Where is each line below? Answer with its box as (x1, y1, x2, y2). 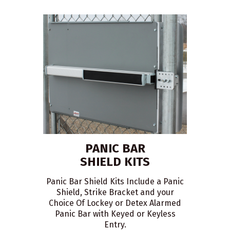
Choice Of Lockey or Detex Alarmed (49, 198, 181, 208)
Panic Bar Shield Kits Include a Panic (46, 177, 184, 187)
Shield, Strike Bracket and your (56, 187, 174, 198)
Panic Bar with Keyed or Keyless (54, 209, 176, 219)
